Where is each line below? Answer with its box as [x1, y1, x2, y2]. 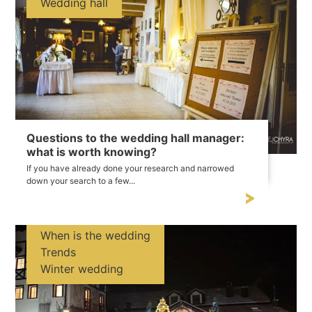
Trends [40, 245, 77, 260]
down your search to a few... [26, 175, 136, 186]
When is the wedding [40, 228, 151, 243]
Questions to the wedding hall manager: [26, 130, 245, 145]
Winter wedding [40, 262, 124, 276]
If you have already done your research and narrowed [26, 162, 235, 173]
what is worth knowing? [26, 144, 157, 159]
